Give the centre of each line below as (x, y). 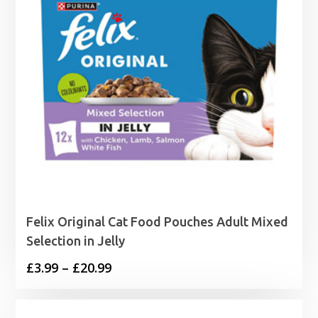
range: (131, 288)
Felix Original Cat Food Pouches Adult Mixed (158, 221)
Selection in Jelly (76, 240)
